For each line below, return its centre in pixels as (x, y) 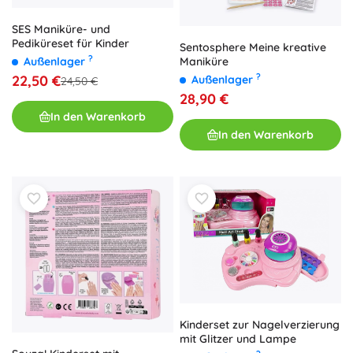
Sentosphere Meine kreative (253, 48)
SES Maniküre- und (61, 30)
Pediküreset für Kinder (71, 44)
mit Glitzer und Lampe (238, 339)
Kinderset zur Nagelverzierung (260, 325)
